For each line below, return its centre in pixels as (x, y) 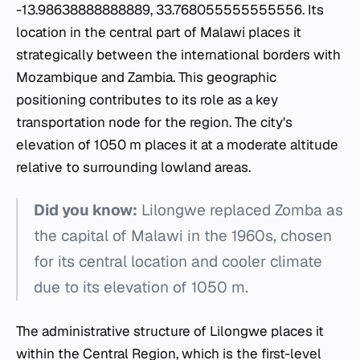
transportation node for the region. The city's (154, 123)
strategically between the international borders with (178, 55)
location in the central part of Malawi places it (159, 33)
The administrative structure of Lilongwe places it (170, 331)
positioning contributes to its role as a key (147, 100)
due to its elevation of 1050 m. (141, 288)
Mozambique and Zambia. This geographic (146, 78)
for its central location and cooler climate (178, 262)
